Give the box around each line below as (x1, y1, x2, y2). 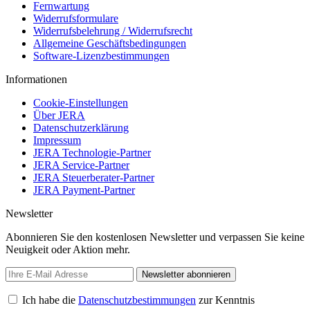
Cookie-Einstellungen (33, 96, 128, 109)
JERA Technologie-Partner (33, 146, 151, 158)
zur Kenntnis (196, 293, 255, 306)
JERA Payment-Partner (33, 183, 135, 196)
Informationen (6, 73, 67, 85)
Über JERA (33, 109, 85, 121)
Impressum (33, 134, 81, 146)
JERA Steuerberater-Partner (33, 171, 154, 183)
